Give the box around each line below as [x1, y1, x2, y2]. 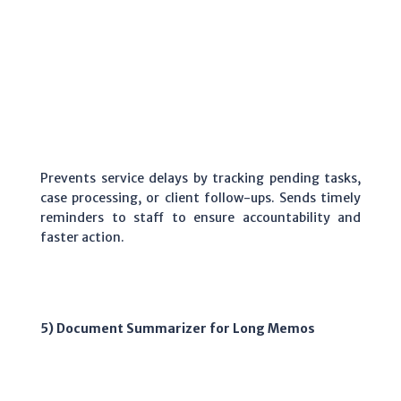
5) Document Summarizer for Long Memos [40, 320, 315, 337]
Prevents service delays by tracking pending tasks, [40, 169, 361, 186]
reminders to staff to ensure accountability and [40, 209, 361, 226]
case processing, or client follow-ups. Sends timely [40, 189, 361, 206]
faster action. [40, 228, 124, 245]
